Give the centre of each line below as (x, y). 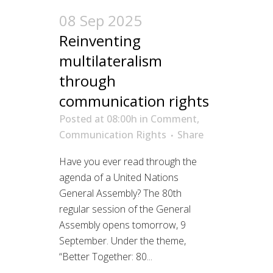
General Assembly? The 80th (120, 193)
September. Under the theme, (122, 240)
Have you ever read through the (128, 161)
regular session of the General (125, 209)
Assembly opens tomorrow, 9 (122, 225)
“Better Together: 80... (106, 256)
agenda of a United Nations (119, 177)
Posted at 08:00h (98, 119)
